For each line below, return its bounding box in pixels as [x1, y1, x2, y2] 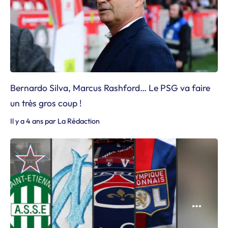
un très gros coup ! [10, 97, 82, 109]
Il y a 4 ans [10, 116, 43, 126]
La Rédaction [58, 116, 100, 126]
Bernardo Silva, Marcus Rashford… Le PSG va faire [10, 81, 210, 94]
